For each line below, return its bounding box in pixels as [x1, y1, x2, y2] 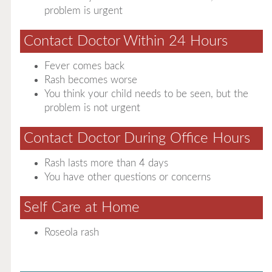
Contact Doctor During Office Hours [23, 131, 250, 146]
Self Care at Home [23, 200, 140, 215]
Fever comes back [44, 61, 124, 71]
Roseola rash [44, 227, 99, 237]
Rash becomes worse [44, 75, 137, 85]
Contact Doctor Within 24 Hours [23, 34, 228, 49]
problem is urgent [44, 5, 123, 16]
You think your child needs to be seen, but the [44, 89, 248, 99]
